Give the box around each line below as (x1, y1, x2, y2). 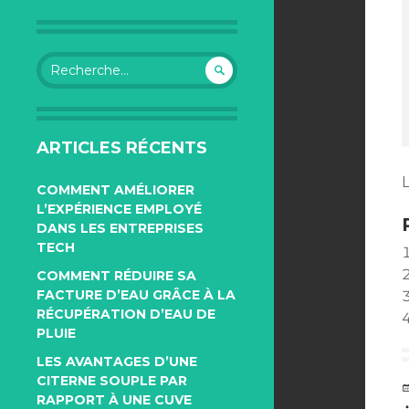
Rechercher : (36, 52, 117, 68)
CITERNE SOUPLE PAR (37, 372, 187, 389)
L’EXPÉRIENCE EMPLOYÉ (37, 201, 202, 217)
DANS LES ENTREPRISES (37, 220, 204, 236)
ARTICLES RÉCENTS (37, 138, 207, 158)
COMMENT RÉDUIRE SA (37, 267, 196, 284)
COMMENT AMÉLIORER (37, 182, 194, 198)
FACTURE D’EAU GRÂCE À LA (37, 287, 236, 303)
